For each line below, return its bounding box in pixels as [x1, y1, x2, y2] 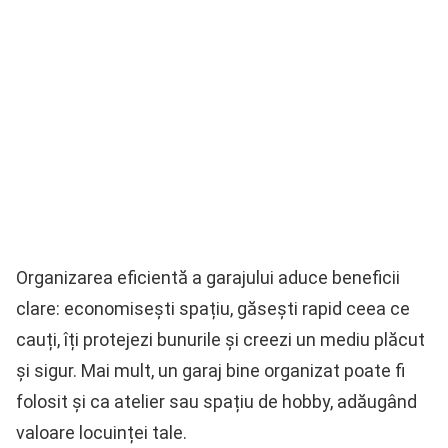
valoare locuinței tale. [16, 422, 187, 444]
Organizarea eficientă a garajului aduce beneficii [16, 267, 400, 289]
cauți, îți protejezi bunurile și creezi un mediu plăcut [16, 329, 425, 351]
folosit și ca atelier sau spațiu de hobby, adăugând [16, 391, 417, 413]
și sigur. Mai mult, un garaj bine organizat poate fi [16, 360, 405, 382]
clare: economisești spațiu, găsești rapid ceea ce [16, 298, 410, 320]
